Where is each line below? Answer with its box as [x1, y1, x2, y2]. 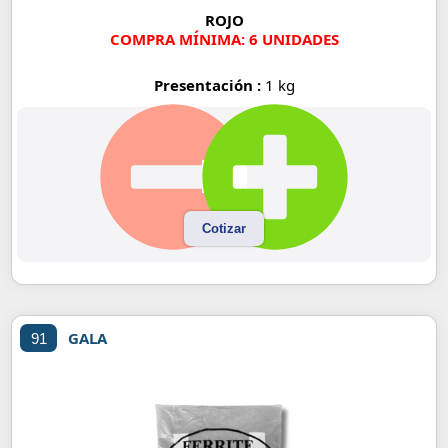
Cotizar [202, 221, 246, 237]
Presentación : [153, 75, 265, 96]
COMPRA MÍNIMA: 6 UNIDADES [109, 29, 339, 50]
